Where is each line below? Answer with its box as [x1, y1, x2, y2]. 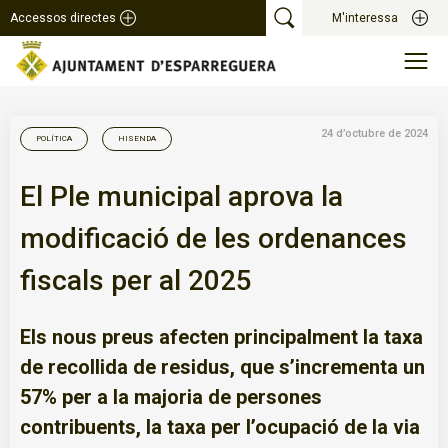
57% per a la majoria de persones [20, 384, 322, 409]
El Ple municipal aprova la [20, 179, 343, 213]
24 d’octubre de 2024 [321, 127, 428, 140]
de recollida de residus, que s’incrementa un [20, 354, 425, 379]
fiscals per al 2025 [20, 263, 252, 297]
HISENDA [118, 133, 156, 143]
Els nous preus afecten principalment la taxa [20, 324, 423, 349]
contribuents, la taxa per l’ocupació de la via [20, 414, 420, 439]
